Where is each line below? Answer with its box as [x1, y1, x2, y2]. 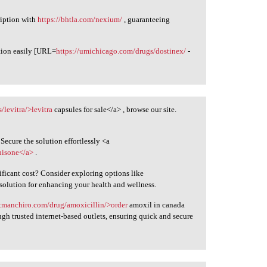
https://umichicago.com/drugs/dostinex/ [56, 46, 187, 56]
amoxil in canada [128, 200, 185, 210]
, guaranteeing [122, 14, 170, 24]
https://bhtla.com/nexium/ [38, 14, 123, 24]
